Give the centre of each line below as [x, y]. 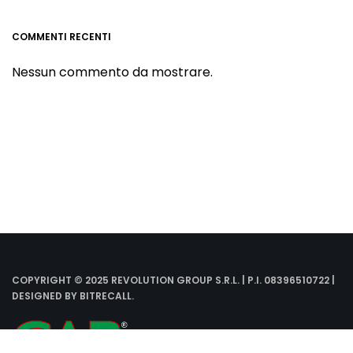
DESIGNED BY [46, 296]
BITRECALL [106, 296]
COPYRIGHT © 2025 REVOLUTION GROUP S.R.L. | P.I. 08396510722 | [173, 281]
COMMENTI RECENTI [61, 36]
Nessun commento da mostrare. [112, 72]
